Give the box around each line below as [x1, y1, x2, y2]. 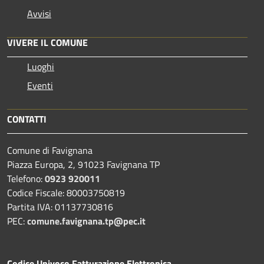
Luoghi [27, 59, 54, 74]
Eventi [27, 78, 53, 93]
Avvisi [27, 6, 51, 21]
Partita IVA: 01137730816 [7, 199, 113, 214]
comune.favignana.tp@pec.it [27, 213, 146, 228]
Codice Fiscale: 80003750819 [7, 185, 125, 200]
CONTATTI [7, 111, 47, 126]
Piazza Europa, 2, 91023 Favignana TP [7, 157, 160, 171]
